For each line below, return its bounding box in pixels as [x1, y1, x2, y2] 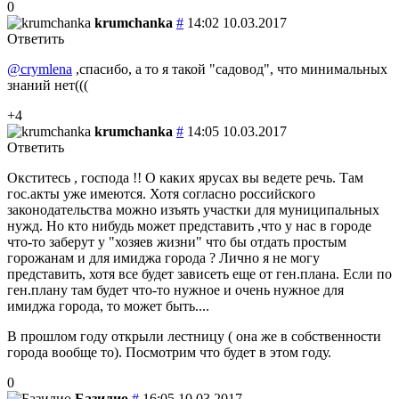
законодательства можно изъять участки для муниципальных [7, 201, 379, 217]
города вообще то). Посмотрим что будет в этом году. [7, 344, 331, 360]
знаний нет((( [7, 77, 88, 93]
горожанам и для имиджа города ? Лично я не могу [7, 249, 320, 265]
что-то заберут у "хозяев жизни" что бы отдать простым [7, 233, 346, 249]
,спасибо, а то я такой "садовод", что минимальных [72, 61, 387, 77]
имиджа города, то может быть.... [7, 297, 209, 313]
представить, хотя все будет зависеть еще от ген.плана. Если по [7, 265, 392, 281]
